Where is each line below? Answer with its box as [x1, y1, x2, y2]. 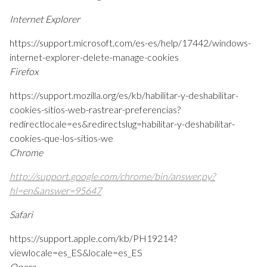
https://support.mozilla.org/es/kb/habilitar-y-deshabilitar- [10, 89, 238, 101]
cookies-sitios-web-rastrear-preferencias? [10, 104, 181, 116]
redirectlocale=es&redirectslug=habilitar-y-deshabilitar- [10, 118, 235, 130]
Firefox [10, 66, 38, 77]
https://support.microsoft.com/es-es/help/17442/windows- [10, 37, 251, 49]
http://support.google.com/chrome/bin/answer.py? [10, 170, 215, 182]
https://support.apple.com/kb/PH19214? [10, 232, 177, 244]
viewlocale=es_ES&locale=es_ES [10, 247, 142, 259]
